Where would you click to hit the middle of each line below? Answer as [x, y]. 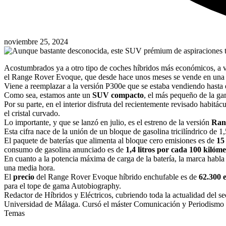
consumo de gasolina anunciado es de [64, 149]
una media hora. [30, 167]
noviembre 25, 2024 [36, 41]
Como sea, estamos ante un [48, 95]
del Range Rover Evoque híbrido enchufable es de [118, 177]
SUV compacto [118, 95]
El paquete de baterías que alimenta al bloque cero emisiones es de [110, 140]
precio [25, 177]
